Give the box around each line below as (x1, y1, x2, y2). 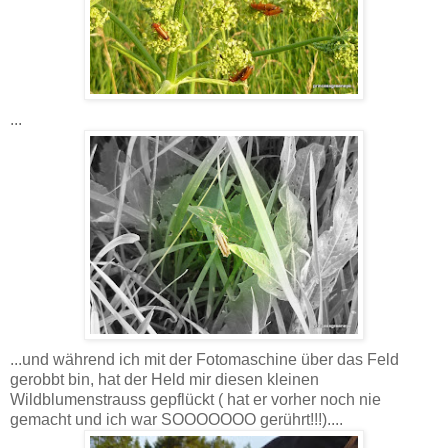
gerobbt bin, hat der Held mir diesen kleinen (10, 370, 319, 388)
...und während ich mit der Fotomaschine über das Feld (10, 350, 399, 368)
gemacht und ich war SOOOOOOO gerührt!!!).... (10, 410, 343, 428)
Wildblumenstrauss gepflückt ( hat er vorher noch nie (10, 390, 381, 408)
